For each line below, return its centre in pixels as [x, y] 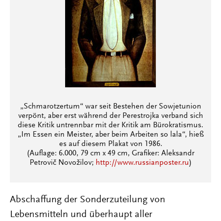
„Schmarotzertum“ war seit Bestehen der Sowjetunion [110, 107]
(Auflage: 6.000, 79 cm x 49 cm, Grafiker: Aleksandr [110, 153]
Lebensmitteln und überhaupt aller [81, 215]
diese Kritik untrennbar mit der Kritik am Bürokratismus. [110, 125]
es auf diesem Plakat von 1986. [110, 144]
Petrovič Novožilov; [62, 163]
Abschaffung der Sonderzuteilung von [88, 200]
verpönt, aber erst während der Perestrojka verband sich [110, 116]
